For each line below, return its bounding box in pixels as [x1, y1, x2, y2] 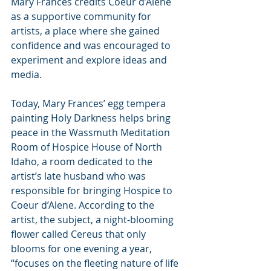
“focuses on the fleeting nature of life [11, 256, 181, 270]
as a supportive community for [11, 9, 154, 23]
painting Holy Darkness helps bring [11, 111, 173, 125]
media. [11, 67, 42, 81]
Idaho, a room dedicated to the [11, 154, 155, 168]
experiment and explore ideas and [11, 53, 169, 67]
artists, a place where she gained [11, 24, 162, 38]
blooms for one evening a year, [11, 241, 154, 255]
